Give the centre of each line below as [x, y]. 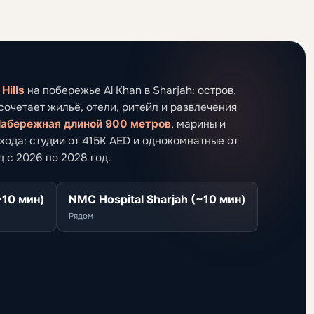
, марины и [198, 124]
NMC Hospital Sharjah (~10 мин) [157, 199]
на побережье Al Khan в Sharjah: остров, [130, 90]
